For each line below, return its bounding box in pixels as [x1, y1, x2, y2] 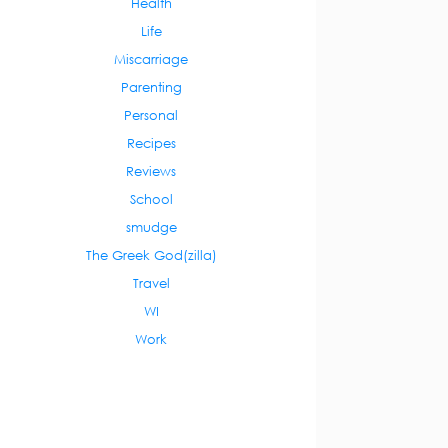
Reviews [126, 162, 176, 179]
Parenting [120, 78, 182, 95]
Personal [124, 106, 178, 123]
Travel [132, 274, 170, 291]
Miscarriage [114, 50, 188, 67]
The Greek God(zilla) [85, 246, 217, 263]
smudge [125, 218, 177, 235]
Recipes [126, 134, 176, 151]
